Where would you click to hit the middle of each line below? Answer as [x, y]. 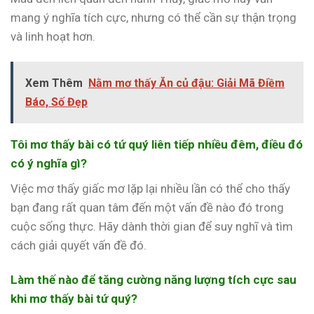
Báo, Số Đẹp [56, 102]
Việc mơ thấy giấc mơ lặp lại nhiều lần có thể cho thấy [150, 188]
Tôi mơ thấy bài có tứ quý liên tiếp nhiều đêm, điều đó [157, 145]
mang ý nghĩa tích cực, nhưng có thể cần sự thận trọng [153, 18]
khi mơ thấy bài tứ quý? [74, 298]
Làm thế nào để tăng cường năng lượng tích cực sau [153, 279]
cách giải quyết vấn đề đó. [78, 245]
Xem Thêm [54, 83]
